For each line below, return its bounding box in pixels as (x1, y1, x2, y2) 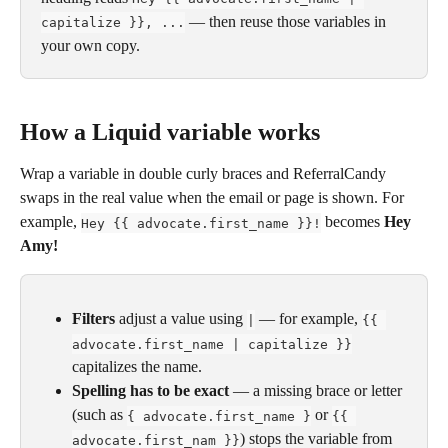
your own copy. (41, 37, 140, 54)
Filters (72, 310, 115, 328)
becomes (321, 213, 384, 231)
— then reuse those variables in (185, 13, 390, 30)
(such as (72, 406, 127, 424)
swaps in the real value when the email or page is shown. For (20, 189, 408, 207)
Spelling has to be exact (72, 382, 229, 400)
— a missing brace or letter (229, 382, 406, 400)
